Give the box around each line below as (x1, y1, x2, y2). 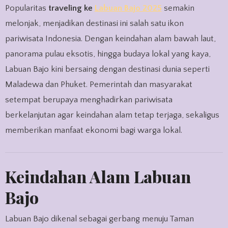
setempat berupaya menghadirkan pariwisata (5, 95, 173, 104)
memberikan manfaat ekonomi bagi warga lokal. (5, 125, 182, 135)
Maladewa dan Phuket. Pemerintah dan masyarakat (5, 79, 192, 89)
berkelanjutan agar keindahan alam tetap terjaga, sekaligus (5, 110, 219, 120)
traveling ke (48, 3, 95, 13)
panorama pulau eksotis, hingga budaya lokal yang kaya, (5, 49, 211, 59)
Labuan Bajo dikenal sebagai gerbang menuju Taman (5, 214, 194, 223)
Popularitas (9, 3, 48, 13)
